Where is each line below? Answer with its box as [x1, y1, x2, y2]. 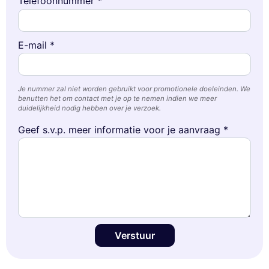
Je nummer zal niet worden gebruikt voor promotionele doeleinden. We [18, 84, 250, 93]
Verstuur [114, 229, 155, 241]
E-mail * [18, 38, 55, 51]
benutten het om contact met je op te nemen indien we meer [18, 94, 217, 103]
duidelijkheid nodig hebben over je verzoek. [18, 103, 161, 112]
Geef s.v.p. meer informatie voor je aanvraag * [18, 123, 228, 136]
